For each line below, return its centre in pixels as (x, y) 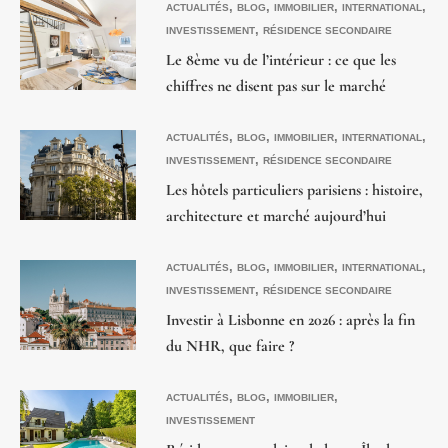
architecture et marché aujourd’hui (275, 215)
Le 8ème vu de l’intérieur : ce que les (280, 59)
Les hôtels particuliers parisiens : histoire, (294, 189)
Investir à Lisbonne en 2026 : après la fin (290, 319)
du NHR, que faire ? (229, 345)
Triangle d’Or (208, 111)
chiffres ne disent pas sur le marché (275, 85)
